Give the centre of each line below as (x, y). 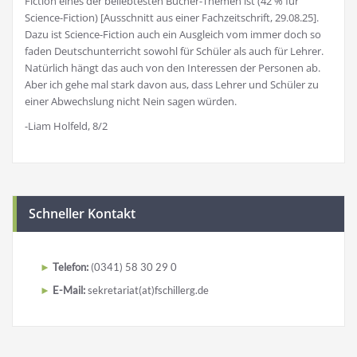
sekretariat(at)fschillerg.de (147, 290)
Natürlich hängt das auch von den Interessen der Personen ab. (173, 68)
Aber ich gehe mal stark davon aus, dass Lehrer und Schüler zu (172, 84)
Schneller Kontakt (82, 214)
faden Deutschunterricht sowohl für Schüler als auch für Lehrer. (174, 51)
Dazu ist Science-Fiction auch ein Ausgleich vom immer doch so (173, 34)
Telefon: (71, 267)
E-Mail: (69, 290)
